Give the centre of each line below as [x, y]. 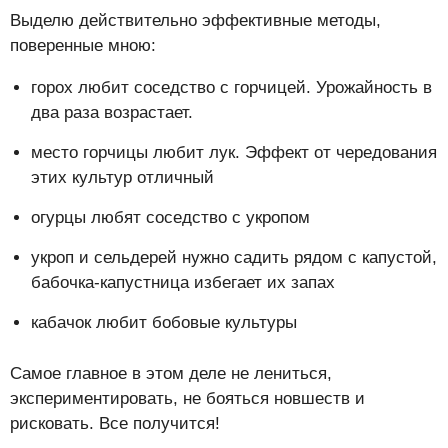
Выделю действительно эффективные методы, [195, 20]
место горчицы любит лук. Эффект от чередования [234, 152]
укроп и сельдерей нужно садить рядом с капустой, [234, 257]
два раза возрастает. [112, 112]
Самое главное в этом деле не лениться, [171, 373]
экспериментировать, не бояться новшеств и [187, 398]
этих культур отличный [122, 177]
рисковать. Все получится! [115, 423]
